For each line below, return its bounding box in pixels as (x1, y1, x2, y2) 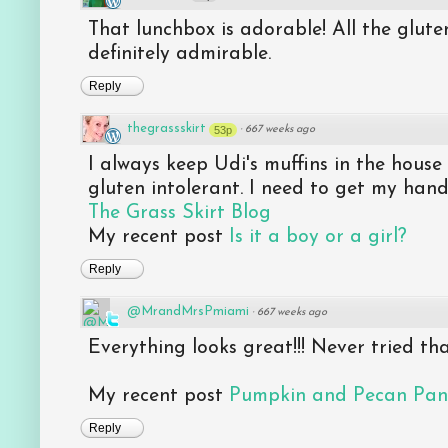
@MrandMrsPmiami (127, 305, 249, 319)
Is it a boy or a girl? (229, 227, 407, 248)
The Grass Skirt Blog (88, 203, 271, 224)
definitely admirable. (88, 44, 271, 65)
